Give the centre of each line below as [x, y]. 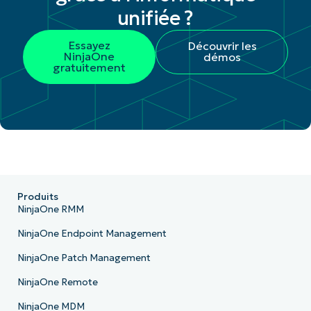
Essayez [89, 45]
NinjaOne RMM [50, 209]
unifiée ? [155, 18]
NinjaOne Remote [57, 282]
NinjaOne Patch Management [84, 258]
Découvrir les [222, 46]
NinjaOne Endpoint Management [92, 233]
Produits [37, 196]
